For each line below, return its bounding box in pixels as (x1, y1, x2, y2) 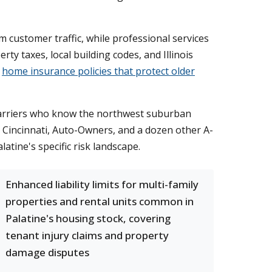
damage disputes (5, 245, 89, 259)
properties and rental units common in (5, 194, 194, 208)
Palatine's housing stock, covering (5, 211, 171, 225)
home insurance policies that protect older (2, 64, 195, 78)
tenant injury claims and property (5, 228, 169, 242)
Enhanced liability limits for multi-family (5, 177, 199, 191)
